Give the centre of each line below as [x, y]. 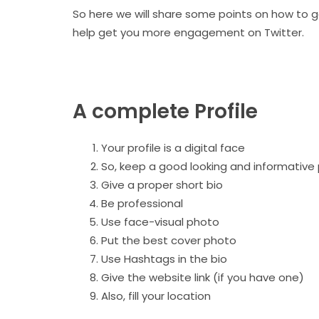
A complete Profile [165, 112]
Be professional [143, 204]
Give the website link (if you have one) [203, 278]
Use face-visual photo [160, 222]
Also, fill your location [156, 296]
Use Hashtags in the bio [164, 259]
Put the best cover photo [170, 241]
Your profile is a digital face [174, 148]
